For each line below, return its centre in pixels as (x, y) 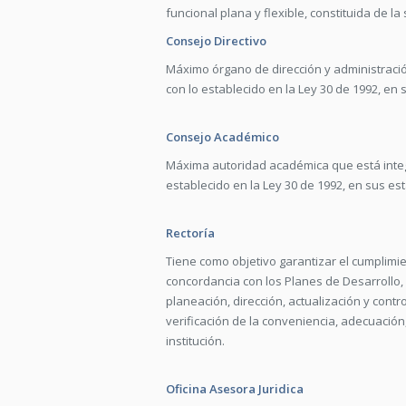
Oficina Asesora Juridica (235, 389)
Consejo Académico (222, 137)
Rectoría (190, 233)
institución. (195, 341)
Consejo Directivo (216, 41)
